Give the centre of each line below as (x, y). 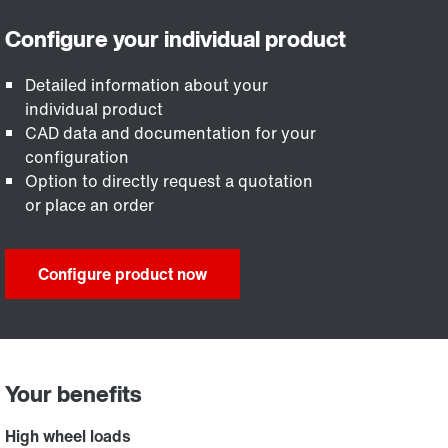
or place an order (90, 205)
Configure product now (123, 274)
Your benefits (73, 393)
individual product (94, 109)
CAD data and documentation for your (171, 133)
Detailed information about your (147, 85)
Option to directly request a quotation (169, 181)
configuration (77, 157)
